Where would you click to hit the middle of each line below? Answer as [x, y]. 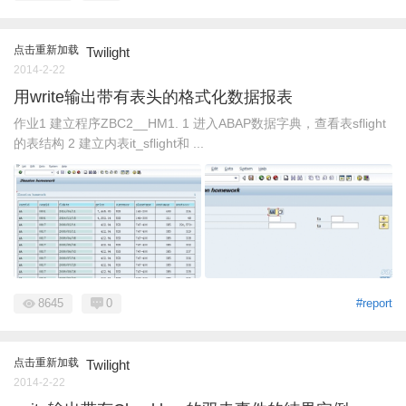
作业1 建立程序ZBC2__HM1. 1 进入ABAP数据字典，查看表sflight [200, 123]
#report [374, 303]
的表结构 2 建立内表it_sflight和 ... [109, 143]
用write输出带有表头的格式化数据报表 [153, 97]
